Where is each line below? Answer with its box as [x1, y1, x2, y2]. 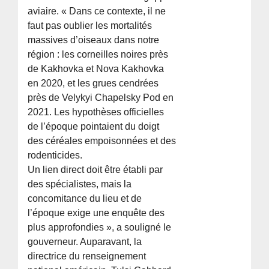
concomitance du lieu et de [28, 193, 142, 204]
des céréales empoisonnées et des [28, 136, 177, 147]
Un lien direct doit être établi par [28, 165, 163, 175]
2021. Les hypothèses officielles [28, 107, 165, 118]
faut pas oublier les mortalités [28, 20, 153, 31]
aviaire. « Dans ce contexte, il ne [28, 6, 166, 17]
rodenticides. [28, 150, 83, 161]
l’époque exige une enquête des [28, 208, 165, 219]
